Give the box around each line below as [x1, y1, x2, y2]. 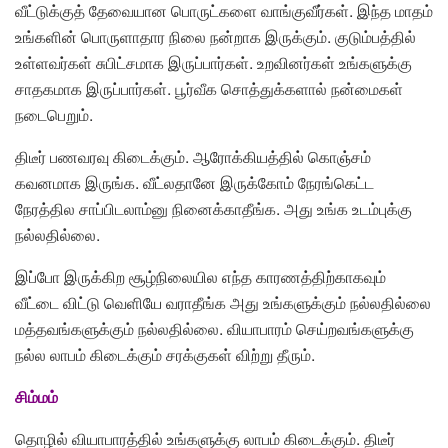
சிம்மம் [15, 385, 58, 409]
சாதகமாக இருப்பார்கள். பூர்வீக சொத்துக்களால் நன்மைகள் [15, 77, 403, 101]
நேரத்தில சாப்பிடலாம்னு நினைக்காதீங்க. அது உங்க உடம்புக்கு [15, 197, 412, 221]
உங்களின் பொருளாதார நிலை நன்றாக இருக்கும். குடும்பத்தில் [15, 25, 416, 49]
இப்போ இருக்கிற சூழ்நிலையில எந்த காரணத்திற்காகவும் [15, 265, 386, 289]
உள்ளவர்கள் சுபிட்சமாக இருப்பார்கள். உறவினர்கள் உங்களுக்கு [15, 51, 412, 75]
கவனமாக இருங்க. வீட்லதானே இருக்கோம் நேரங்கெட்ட [15, 171, 374, 195]
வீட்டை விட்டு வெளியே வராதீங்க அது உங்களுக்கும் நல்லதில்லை [15, 291, 431, 315]
